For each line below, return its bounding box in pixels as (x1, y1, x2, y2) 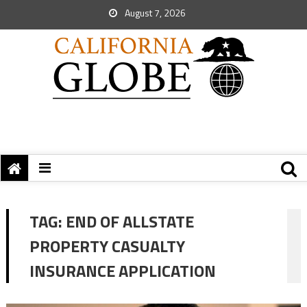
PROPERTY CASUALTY (29, 234, 185, 258)
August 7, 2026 (123, 5, 186, 20)
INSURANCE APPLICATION (29, 258, 216, 283)
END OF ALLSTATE (65, 209, 194, 234)
